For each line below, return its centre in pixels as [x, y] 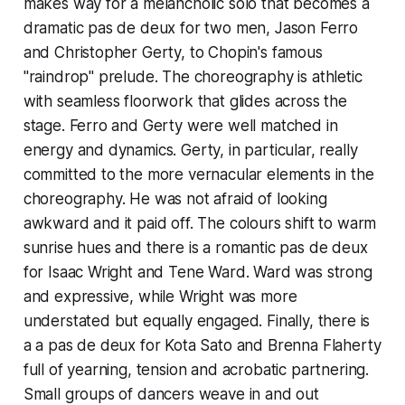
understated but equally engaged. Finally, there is [197, 321]
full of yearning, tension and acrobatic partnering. [196, 370]
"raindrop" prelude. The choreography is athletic [193, 77]
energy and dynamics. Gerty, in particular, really [190, 151]
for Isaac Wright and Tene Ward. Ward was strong [198, 273]
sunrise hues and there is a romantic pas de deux [195, 248]
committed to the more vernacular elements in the [198, 175]
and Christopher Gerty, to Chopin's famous [173, 53]
